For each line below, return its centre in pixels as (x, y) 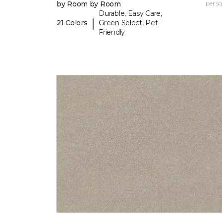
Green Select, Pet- (130, 23)
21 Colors (72, 23)
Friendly (112, 32)
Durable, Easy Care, (130, 14)
